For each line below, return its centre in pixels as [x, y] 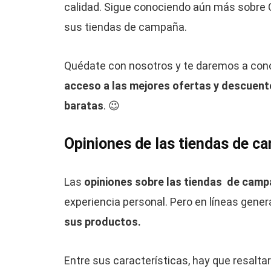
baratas [83, 106]
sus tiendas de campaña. [125, 27]
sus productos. [102, 222]
